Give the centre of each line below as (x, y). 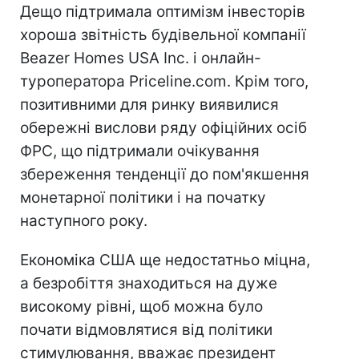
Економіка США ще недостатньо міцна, (165, 260)
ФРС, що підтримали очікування (140, 151)
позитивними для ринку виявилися (149, 105)
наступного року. (84, 221)
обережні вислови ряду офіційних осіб (163, 128)
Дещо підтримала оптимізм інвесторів (163, 12)
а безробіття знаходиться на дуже (149, 283)
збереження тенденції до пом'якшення (165, 174)
